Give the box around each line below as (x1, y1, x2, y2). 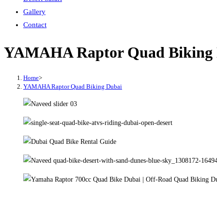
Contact (23, 21, 46, 29)
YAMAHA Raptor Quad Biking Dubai (23, 82, 122, 90)
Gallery (23, 8, 46, 15)
